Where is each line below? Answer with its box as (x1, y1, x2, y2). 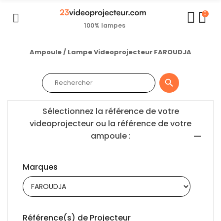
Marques (23, 161, 58, 173)
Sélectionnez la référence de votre (42, 105, 179, 117)
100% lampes (83, 21, 125, 30)
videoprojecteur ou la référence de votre (30, 117, 191, 129)
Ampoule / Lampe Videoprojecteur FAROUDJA (30, 47, 191, 57)
